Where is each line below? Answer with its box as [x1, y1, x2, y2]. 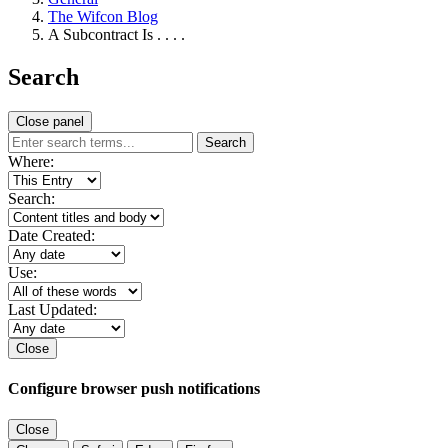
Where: [8, 152, 54, 170]
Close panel [16, 113, 84, 129]
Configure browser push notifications [8, 380, 260, 398]
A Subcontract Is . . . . [48, 26, 185, 44]
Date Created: [8, 226, 95, 244]
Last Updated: [8, 300, 97, 318]
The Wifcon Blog [48, 8, 158, 26]
